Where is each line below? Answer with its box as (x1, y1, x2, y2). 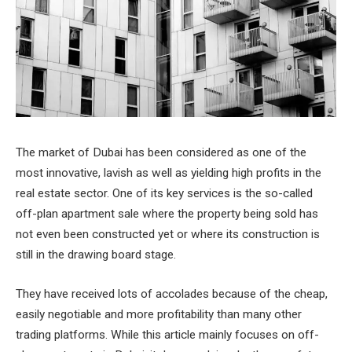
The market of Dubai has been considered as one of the (16, 145, 306, 159)
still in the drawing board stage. (16, 247, 179, 262)
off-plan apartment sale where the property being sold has (16, 207, 318, 221)
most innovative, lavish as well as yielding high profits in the (16, 166, 321, 180)
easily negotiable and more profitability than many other (16, 306, 302, 321)
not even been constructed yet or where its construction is (16, 227, 320, 241)
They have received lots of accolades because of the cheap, (16, 286, 328, 301)
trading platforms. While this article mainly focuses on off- (16, 327, 319, 342)
